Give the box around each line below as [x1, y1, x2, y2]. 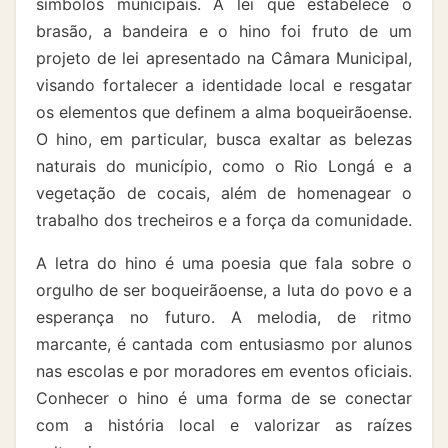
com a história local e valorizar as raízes [36, 415, 412, 435]
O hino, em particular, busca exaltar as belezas [36, 129, 412, 149]
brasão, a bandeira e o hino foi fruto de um [36, 21, 412, 41]
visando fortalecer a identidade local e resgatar [36, 75, 412, 95]
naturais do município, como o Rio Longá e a [36, 156, 412, 176]
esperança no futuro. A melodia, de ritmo [36, 307, 412, 327]
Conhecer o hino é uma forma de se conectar [36, 388, 412, 408]
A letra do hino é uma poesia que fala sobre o [36, 253, 412, 273]
